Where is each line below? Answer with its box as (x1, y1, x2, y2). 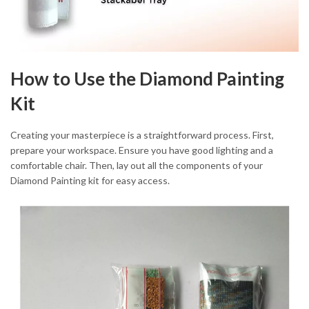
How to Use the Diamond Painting (10, 67, 284, 90)
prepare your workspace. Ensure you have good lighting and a (10, 144, 273, 157)
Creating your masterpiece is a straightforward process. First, (10, 129, 274, 141)
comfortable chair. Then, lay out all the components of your (10, 159, 263, 172)
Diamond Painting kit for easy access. (10, 175, 170, 187)
